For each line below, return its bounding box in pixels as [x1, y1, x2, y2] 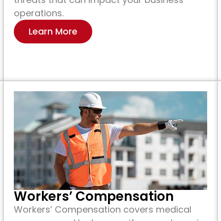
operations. [14, 6, 64, 19]
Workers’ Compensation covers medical [14, 203, 192, 216]
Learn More [29, 25, 78, 37]
